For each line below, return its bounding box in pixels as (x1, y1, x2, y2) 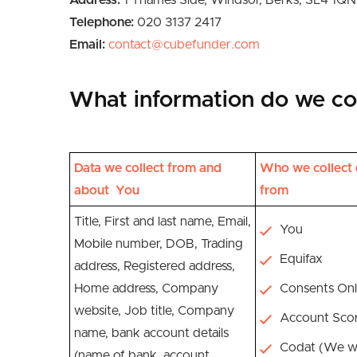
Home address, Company (74, 282, 218, 295)
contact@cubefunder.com (108, 38, 260, 51)
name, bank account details (74, 327, 229, 339)
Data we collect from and (74, 162, 222, 175)
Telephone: (69, 16, 137, 29)
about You (74, 184, 139, 197)
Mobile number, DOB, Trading (74, 237, 243, 250)
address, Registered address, (74, 260, 235, 273)
